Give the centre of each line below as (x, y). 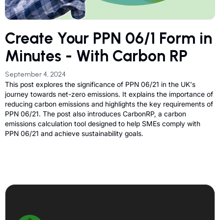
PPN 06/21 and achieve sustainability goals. (74, 133)
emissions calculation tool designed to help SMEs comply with (103, 123)
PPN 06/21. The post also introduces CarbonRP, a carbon (96, 113)
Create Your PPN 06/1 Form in (109, 38)
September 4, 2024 (35, 74)
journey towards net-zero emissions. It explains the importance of (109, 94)
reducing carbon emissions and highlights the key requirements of (109, 104)
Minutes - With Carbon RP (96, 56)
